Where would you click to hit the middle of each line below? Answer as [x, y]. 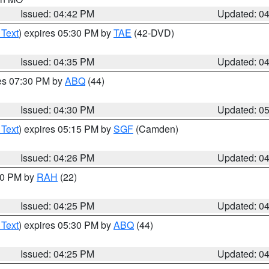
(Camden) [156, 129]
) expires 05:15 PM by [66, 129]
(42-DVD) [153, 33]
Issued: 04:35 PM [58, 62]
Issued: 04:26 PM [58, 158]
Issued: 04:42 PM [58, 14]
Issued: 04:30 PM [58, 110]
